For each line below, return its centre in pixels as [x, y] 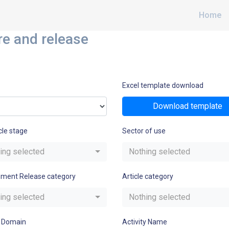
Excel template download [163, 85]
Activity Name [145, 222]
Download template [187, 106]
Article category [148, 176]
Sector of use [144, 131]
